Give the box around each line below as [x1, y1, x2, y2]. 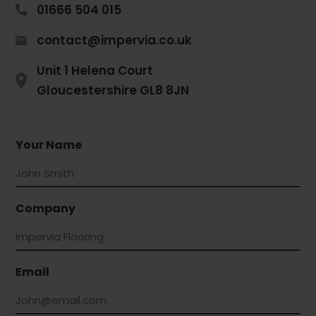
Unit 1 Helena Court [37, 62, 154, 80]
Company [16, 200, 76, 217]
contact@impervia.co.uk [37, 32, 193, 49]
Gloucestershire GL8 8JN [37, 82, 190, 99]
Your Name [16, 137, 83, 154]
